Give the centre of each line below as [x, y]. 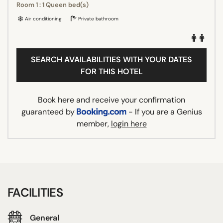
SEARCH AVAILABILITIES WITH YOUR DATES [111, 59]
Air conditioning [43, 18]
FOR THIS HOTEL [111, 71]
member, [94, 123]
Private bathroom [98, 18]
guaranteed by [49, 111]
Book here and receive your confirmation [111, 100]
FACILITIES [35, 192]
